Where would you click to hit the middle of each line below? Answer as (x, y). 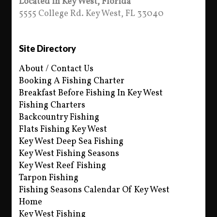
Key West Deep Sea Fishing (71, 142)
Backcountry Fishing (59, 118)
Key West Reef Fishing (62, 166)
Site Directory (47, 49)
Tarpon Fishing (49, 178)
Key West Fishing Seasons (69, 154)
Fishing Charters (52, 106)
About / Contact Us (56, 69)
